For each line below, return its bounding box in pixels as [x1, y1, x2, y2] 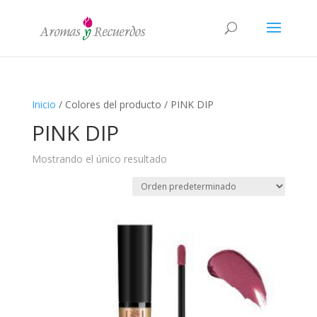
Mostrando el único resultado [31, 152, 167, 166]
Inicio [31, 98, 56, 111]
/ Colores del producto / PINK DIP [55, 98, 214, 111]
